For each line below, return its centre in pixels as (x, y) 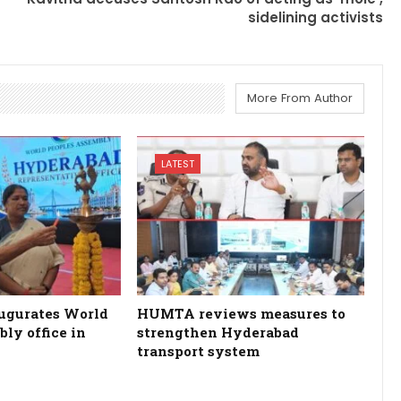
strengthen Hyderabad (218, 332)
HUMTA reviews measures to (241, 313)
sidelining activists (316, 18)
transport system (198, 350)
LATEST (177, 163)
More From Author (300, 98)
